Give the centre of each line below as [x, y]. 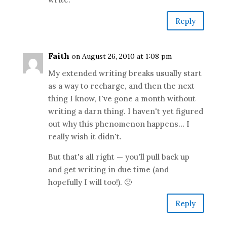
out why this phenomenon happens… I [119, 124]
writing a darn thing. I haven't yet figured [125, 111]
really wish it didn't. [85, 137]
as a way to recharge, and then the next [121, 86]
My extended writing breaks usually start [125, 73]
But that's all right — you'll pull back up [119, 157]
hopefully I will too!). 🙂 [90, 182]
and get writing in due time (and [108, 169]
